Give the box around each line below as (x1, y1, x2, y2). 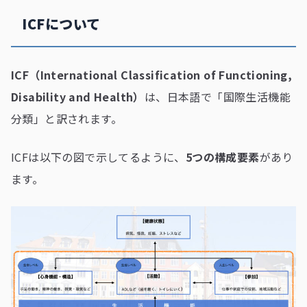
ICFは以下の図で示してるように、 (11, 149, 186, 165)
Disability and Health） (11, 88, 145, 105)
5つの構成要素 (185, 149, 260, 165)
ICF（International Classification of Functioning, (11, 66, 293, 83)
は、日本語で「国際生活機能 (144, 88, 291, 105)
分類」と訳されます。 (11, 110, 122, 127)
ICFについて (22, 14, 101, 34)
